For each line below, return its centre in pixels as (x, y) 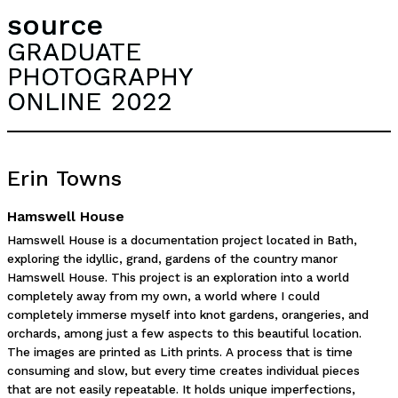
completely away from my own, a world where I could (163, 296)
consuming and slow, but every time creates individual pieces (183, 370)
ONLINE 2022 (90, 101)
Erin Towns (64, 179)
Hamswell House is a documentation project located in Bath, (182, 240)
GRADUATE (75, 52)
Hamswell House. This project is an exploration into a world (178, 277)
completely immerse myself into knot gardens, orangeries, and (188, 314)
